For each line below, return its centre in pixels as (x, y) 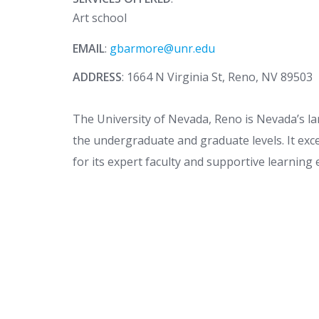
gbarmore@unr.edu (162, 48)
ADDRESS (97, 77)
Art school (100, 17)
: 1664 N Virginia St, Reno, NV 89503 (217, 77)
